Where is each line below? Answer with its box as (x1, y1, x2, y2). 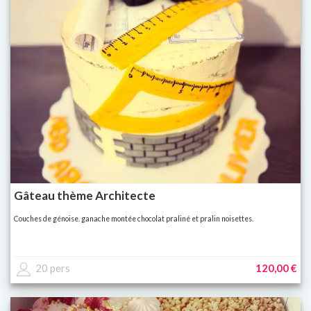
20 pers (35, 261, 70, 274)
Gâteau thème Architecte (14, 187, 155, 203)
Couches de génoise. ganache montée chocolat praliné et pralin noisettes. (14, 214, 253, 223)
